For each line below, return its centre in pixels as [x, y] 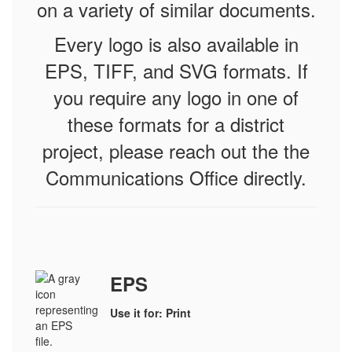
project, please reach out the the [176, 150]
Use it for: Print [150, 313]
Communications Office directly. [176, 177]
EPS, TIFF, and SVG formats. [170, 70]
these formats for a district [176, 124]
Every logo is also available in [176, 44]
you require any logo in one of [176, 97]
